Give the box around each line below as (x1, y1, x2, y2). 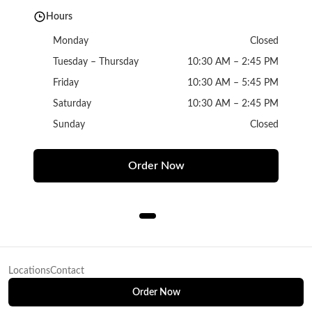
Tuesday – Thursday (53, 57, 139, 67)
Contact (50, 266, 84, 276)
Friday (53, 78, 79, 88)
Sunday (53, 120, 85, 130)
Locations (8, 266, 50, 276)
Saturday (53, 99, 91, 109)
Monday (53, 36, 88, 46)
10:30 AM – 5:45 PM (187, 78, 279, 88)
